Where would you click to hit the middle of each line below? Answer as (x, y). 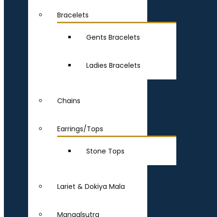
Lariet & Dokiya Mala (91, 187)
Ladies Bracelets (113, 66)
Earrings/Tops (80, 129)
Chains (69, 101)
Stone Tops (105, 151)
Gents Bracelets (113, 38)
